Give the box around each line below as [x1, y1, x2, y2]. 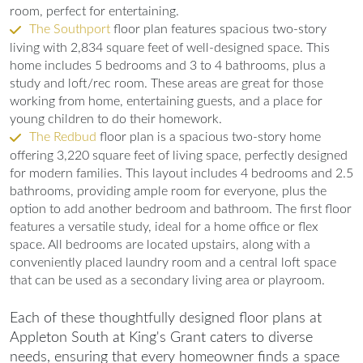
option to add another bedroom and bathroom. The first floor [10, 203, 352, 216]
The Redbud [29, 130, 96, 144]
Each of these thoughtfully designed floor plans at [10, 311, 322, 327]
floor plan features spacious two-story [113, 23, 327, 36]
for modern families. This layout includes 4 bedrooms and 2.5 [10, 167, 353, 181]
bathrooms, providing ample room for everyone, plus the [10, 185, 327, 199]
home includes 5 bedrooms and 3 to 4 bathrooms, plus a [10, 59, 326, 73]
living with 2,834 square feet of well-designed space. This [10, 41, 330, 55]
